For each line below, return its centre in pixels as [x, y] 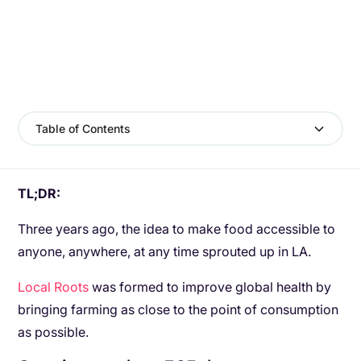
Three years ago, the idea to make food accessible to [177, 229]
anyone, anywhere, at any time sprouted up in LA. [165, 251]
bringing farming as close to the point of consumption [178, 309]
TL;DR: [39, 193]
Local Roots [54, 287]
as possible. [54, 332]
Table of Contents [83, 129]
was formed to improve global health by [210, 287]
